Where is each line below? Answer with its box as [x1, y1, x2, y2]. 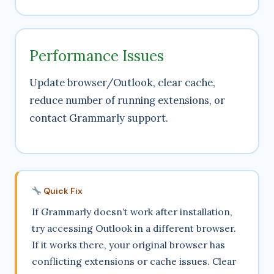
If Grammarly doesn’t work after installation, [32, 206, 232, 218]
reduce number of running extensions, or [29, 94, 225, 108]
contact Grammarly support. [29, 111, 168, 125]
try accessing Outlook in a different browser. [32, 222, 236, 235]
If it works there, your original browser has [32, 239, 225, 251]
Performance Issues [29, 46, 164, 66]
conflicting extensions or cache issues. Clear [32, 255, 236, 268]
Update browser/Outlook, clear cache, [29, 76, 215, 90]
